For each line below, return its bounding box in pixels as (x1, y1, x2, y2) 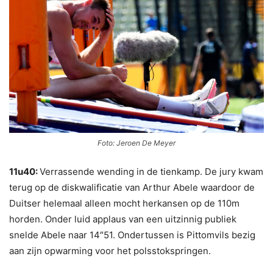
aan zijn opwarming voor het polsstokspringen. (9, 245, 211, 257)
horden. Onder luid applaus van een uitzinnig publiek (9, 213, 236, 225)
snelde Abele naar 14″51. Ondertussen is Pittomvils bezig (9, 229, 255, 241)
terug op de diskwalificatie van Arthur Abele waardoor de (9, 182, 255, 194)
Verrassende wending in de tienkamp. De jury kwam (40, 166, 263, 178)
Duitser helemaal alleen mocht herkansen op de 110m (9, 197, 239, 210)
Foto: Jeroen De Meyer (97, 138, 175, 148)
